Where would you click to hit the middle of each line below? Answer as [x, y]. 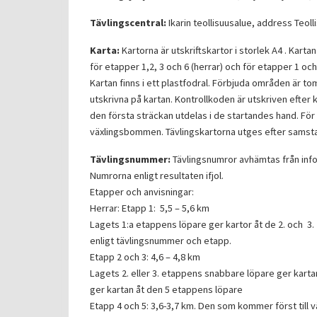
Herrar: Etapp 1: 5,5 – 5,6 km [150, 208]
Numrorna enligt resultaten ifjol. [157, 175]
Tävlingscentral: [128, 22]
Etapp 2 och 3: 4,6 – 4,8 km [145, 257]
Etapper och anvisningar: [142, 191]
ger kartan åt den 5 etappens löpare [166, 289]
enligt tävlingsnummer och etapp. [161, 240]
